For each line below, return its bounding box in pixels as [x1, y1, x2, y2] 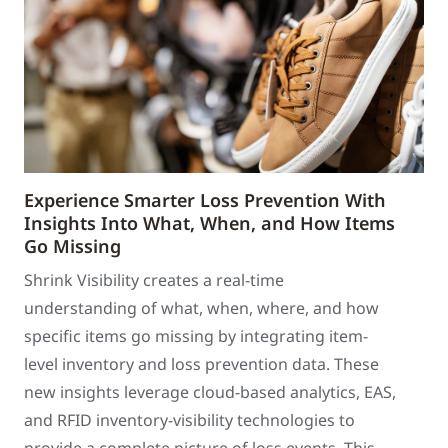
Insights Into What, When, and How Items [24, 211, 395, 235]
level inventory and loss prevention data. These [24, 353, 379, 375]
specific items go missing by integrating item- [24, 325, 368, 347]
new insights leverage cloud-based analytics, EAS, [24, 381, 396, 403]
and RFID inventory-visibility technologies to [24, 409, 355, 431]
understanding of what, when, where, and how [24, 297, 379, 319]
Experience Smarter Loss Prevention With [24, 188, 386, 212]
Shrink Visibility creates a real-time [24, 269, 284, 291]
